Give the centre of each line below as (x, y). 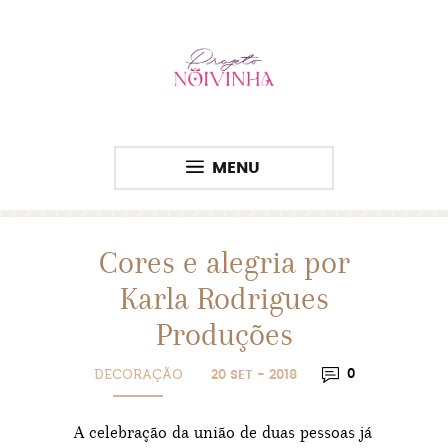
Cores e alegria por (224, 262)
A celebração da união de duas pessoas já (223, 432)
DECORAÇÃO (138, 374)
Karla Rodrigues (224, 298)
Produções (224, 334)
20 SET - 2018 (253, 375)
